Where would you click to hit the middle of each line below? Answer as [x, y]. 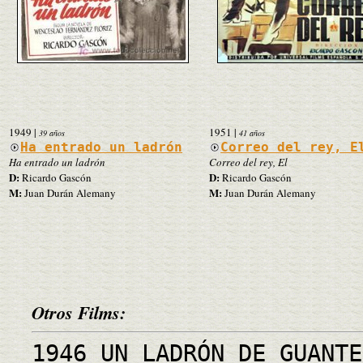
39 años [52, 132]
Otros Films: [79, 312]
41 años [252, 132]
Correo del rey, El [248, 162]
